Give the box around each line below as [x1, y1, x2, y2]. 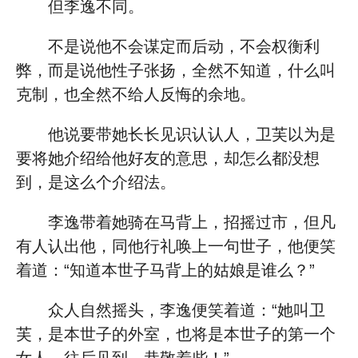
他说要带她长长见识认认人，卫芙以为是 [48, 125, 336, 143]
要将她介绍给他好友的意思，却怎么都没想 [16, 149, 320, 167]
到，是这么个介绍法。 [16, 173, 176, 191]
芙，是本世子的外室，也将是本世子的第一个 [16, 325, 336, 343]
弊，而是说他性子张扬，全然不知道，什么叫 [16, 62, 336, 79]
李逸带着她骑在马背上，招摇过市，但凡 [48, 213, 336, 231]
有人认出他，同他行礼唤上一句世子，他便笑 [16, 237, 336, 255]
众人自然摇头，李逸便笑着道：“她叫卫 [48, 301, 325, 319]
